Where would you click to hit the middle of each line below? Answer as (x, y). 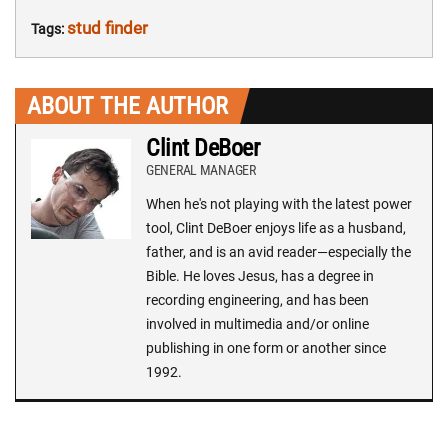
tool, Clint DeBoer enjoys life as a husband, (276, 227)
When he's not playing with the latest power (279, 203)
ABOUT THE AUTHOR (127, 105)
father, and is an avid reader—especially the (278, 251)
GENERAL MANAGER (201, 169)
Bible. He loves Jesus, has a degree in (260, 275)
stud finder (107, 27)
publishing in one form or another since (266, 347)
